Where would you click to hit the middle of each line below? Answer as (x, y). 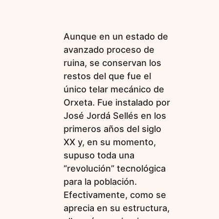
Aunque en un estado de (116, 36)
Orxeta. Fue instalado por (117, 102)
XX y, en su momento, (110, 142)
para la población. (100, 181)
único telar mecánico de (114, 89)
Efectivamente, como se (115, 195)
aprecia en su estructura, (117, 208)
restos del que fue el (107, 76)
